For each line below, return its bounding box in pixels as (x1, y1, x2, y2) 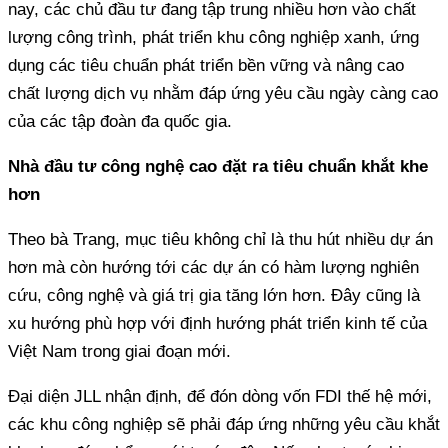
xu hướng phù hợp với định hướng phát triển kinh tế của (8, 313, 427, 333)
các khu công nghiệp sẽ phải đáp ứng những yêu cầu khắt (8, 414, 440, 434)
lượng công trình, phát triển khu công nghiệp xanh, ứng (8, 27, 419, 47)
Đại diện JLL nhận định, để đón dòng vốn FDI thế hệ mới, (8, 386, 432, 406)
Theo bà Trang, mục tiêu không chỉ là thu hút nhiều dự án (8, 229, 433, 249)
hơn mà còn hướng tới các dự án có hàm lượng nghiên (8, 257, 419, 277)
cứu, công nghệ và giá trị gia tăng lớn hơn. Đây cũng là (8, 285, 420, 305)
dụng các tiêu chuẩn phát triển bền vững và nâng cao (8, 55, 404, 75)
